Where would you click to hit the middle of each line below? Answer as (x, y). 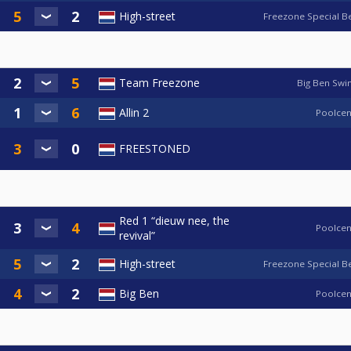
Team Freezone (159, 82)
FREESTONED (155, 148)
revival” (137, 235)
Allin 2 (134, 112)
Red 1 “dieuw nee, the (174, 220)
